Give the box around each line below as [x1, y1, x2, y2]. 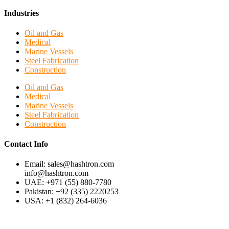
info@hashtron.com [25, 169, 88, 178]
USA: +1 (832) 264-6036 [25, 196, 107, 205]
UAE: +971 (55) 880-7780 [25, 178, 111, 187]
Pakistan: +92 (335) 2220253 [25, 187, 119, 196]
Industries [4, 8, 39, 17]
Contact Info [4, 140, 48, 149]
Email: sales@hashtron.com [25, 159, 114, 169]
